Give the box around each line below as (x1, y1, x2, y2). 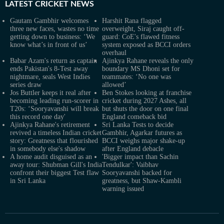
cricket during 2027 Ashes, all (102, 96, 186, 104)
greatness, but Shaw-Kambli (102, 176, 181, 184)
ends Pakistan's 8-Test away (10, 64, 88, 72)
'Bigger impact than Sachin (102, 152, 178, 160)
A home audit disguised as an (10, 152, 92, 160)
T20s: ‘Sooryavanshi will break (10, 104, 99, 112)
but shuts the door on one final (102, 104, 188, 112)
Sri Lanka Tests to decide (102, 120, 173, 128)
